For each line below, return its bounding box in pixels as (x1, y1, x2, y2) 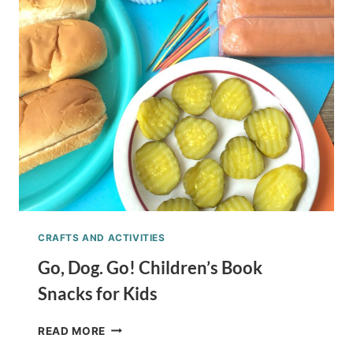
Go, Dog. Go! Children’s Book (38, 256, 262, 278)
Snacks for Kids (38, 282, 158, 304)
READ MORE (38, 324, 106, 337)
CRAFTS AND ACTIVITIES (38, 231, 165, 243)
